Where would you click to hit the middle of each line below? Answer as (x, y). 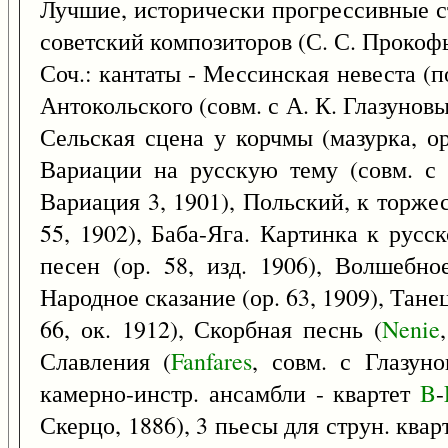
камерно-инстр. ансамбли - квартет (230, 393)
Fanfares (212, 361)
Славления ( (106, 361)
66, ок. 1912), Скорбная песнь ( (211, 329)
